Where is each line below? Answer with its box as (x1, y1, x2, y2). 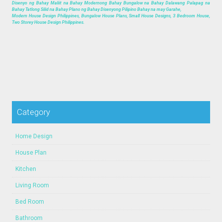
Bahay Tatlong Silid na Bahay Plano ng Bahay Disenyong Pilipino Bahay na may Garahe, (12, 6, 182, 12)
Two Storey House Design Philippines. (12, 19, 85, 25)
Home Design (15, 132, 53, 140)
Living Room (15, 181, 50, 189)
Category (17, 107, 51, 117)
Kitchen (15, 165, 37, 172)
